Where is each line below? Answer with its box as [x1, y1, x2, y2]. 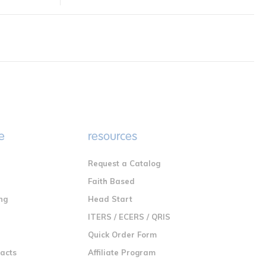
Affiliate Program [88, 248, 156, 258]
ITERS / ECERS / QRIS [88, 212, 171, 222]
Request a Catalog [88, 159, 161, 169]
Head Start [88, 194, 133, 204]
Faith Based [88, 176, 135, 186]
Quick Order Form [88, 230, 157, 240]
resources [88, 129, 138, 144]
